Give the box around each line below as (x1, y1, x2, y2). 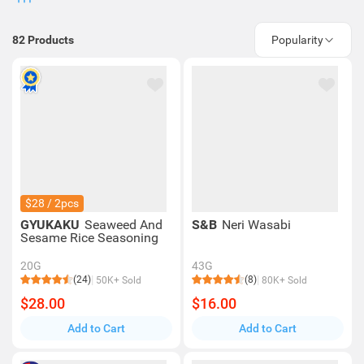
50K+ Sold (93, 275, 141, 286)
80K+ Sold (259, 275, 307, 286)
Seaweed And (84, 217, 162, 232)
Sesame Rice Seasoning (20, 230, 158, 245)
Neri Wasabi (222, 217, 291, 232)
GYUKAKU (20, 217, 83, 232)
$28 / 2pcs (25, 197, 79, 210)
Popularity (271, 32, 323, 46)
